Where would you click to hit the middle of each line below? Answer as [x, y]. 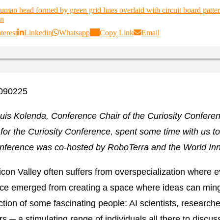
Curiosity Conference [69, 131]
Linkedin [38, 32]
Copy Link [117, 32]
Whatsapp [74, 32]
